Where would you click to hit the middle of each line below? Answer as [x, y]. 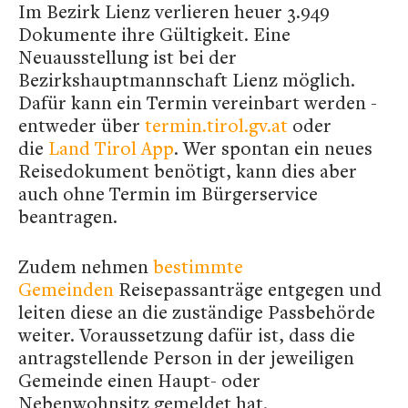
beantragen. [68, 216]
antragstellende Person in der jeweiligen [186, 357]
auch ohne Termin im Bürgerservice [168, 194]
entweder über [82, 125]
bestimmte [198, 266]
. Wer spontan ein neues [273, 148]
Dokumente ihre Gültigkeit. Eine [154, 34]
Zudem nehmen [86, 266]
